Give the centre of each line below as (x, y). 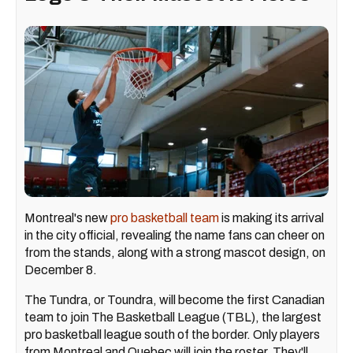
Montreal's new (67, 218)
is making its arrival (271, 218)
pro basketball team (165, 218)
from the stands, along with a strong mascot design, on (175, 253)
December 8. (61, 270)
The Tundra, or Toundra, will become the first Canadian (175, 300)
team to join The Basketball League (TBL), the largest (173, 318)
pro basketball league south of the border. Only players (172, 335)
